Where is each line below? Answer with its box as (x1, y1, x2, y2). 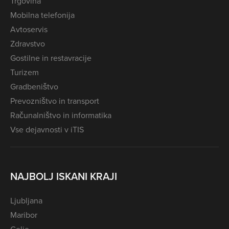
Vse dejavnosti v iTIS (10, 124, 84, 135)
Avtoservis (10, 24, 48, 35)
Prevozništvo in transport (10, 95, 99, 107)
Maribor (10, 209, 37, 220)
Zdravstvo (10, 38, 45, 50)
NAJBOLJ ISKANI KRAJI (10, 169, 117, 184)
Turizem (10, 66, 39, 78)
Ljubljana (10, 194, 42, 206)
